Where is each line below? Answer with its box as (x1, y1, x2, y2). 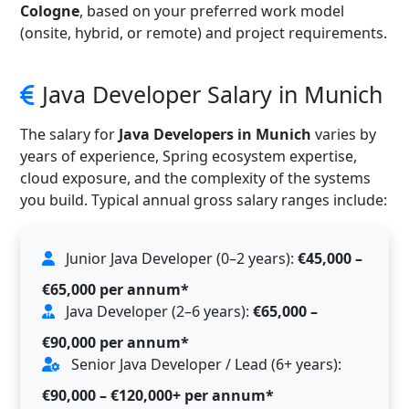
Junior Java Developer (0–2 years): (62, 247, 298, 268)
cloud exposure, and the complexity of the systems (20, 167, 371, 188)
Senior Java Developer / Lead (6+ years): (68, 353, 341, 374)
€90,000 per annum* (42, 331, 189, 352)
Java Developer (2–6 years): (62, 300, 253, 321)
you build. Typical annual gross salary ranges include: (20, 189, 387, 210)
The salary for (20, 123, 119, 144)
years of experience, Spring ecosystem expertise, (20, 145, 357, 166)
